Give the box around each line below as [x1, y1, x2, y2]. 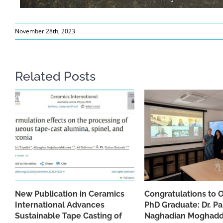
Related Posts [15, 69, 96, 84]
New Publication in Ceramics [15, 189, 124, 199]
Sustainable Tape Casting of [15, 211, 122, 221]
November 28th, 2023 [15, 27, 75, 36]
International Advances [15, 200, 105, 210]
